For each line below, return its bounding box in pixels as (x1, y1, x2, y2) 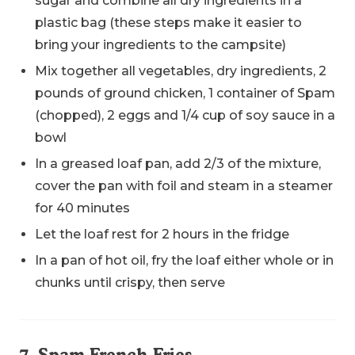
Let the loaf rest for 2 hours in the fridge (35, 227, 289, 242)
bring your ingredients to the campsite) (35, 37, 286, 53)
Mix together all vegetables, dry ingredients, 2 (35, 63, 326, 79)
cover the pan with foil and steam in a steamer (35, 178, 333, 194)
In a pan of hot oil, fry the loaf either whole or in (35, 253, 334, 269)
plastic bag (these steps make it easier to (35, 15, 302, 31)
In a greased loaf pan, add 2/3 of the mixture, (35, 156, 321, 172)
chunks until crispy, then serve (35, 275, 225, 291)
